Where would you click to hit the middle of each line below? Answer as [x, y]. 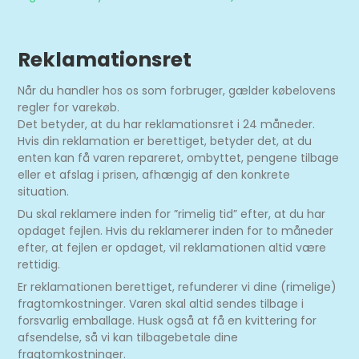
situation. [44, 191]
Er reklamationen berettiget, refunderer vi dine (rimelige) [177, 286]
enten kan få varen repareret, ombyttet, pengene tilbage [179, 157]
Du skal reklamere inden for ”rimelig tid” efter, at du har [172, 214]
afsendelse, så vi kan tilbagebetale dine [128, 337]
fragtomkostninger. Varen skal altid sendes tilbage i [161, 303]
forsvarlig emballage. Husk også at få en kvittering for [167, 320]
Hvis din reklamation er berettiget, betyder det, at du [165, 141]
